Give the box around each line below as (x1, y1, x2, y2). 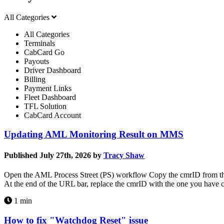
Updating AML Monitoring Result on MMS (4, 129, 183, 140)
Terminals (24, 38, 55, 47)
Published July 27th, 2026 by (4, 150, 101, 159)
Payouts (24, 56, 49, 65)
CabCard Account (24, 110, 81, 119)
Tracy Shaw (103, 150, 144, 159)
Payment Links (24, 83, 71, 92)
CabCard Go (24, 47, 64, 56)
